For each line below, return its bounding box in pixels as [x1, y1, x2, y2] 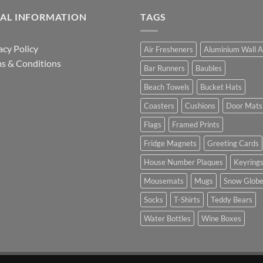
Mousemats [144, 176, 184, 186]
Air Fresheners [144, 45, 193, 55]
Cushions [185, 101, 215, 111]
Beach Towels [144, 82, 190, 92]
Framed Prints [172, 120, 220, 130]
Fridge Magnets [144, 139, 197, 149]
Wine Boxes [201, 214, 241, 224]
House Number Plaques [144, 157, 223, 167]
